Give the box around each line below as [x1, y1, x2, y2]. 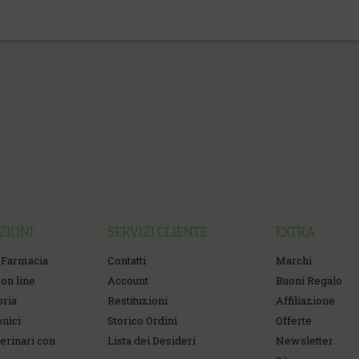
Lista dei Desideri [107, 333, 196, 348]
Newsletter [276, 333, 333, 348]
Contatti [107, 253, 146, 268]
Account [107, 273, 148, 288]
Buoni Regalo [276, 273, 342, 288]
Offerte [276, 313, 312, 328]
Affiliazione [276, 293, 335, 308]
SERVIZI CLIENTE [107, 224, 208, 240]
